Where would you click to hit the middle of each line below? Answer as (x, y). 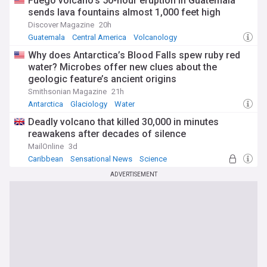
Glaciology (89, 104)
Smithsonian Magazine (67, 91)
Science (153, 159)
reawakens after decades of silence (107, 134)
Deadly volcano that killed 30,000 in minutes (123, 122)
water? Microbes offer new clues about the (122, 67)
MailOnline (46, 146)
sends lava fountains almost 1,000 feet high (124, 12)
